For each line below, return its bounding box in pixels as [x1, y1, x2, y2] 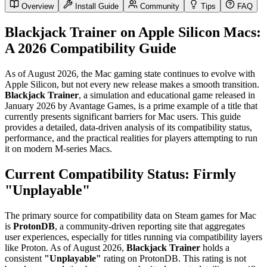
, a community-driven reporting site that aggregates [55, 221, 245, 231]
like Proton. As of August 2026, [5, 242, 126, 253]
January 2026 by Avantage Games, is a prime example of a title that [5, 100, 257, 111]
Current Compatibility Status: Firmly [5, 166, 236, 182]
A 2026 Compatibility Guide [5, 41, 176, 57]
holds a [200, 242, 229, 253]
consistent [5, 253, 44, 263]
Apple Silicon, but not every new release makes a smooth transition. [5, 79, 259, 89]
